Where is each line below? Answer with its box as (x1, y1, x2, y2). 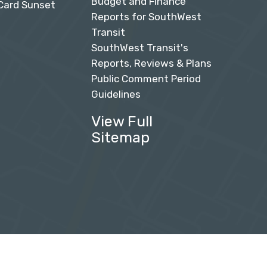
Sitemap (91, 129, 150, 147)
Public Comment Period (91, 73, 201, 85)
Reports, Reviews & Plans (91, 57, 212, 70)
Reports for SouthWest (91, 11, 201, 23)
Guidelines (91, 88, 141, 101)
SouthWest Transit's (91, 42, 188, 54)
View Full (91, 113, 153, 131)
